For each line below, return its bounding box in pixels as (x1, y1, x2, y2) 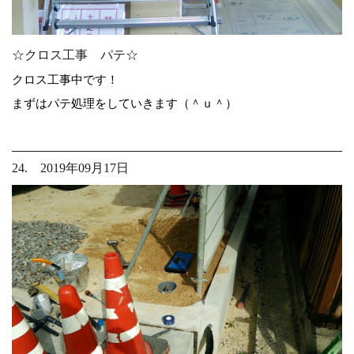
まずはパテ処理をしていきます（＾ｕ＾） (12, 96, 237, 110)
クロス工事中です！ (12, 72, 119, 86)
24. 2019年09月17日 (12, 160, 129, 175)
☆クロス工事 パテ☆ (12, 47, 138, 62)
